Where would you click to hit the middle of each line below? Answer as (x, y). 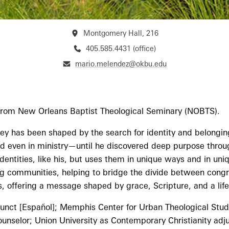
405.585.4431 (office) (121, 48)
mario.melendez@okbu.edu (121, 64)
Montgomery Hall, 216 (121, 33)
